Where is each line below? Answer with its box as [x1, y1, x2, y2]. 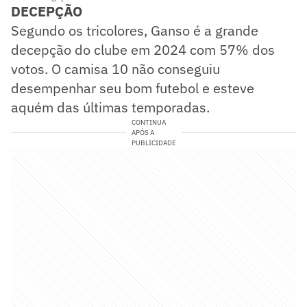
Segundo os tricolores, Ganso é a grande [11, 21, 258, 40]
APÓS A [131, 128, 154, 138]
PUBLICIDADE [131, 138, 176, 148]
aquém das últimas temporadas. [11, 98, 210, 117]
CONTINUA [131, 118, 166, 127]
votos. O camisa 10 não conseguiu [11, 60, 220, 79]
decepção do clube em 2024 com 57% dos [11, 40, 275, 60]
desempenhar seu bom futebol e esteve [11, 79, 254, 98]
